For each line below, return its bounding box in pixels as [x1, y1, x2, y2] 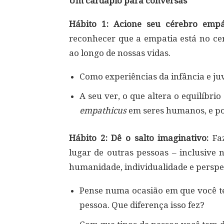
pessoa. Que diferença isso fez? [79, 200, 204, 210]
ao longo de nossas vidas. [69, 48, 170, 58]
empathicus [79, 105, 128, 115]
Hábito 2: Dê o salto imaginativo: [69, 133, 212, 143]
